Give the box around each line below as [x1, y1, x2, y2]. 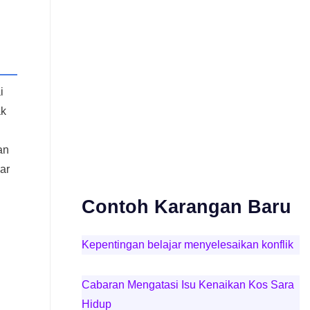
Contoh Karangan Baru [81, 196, 291, 217]
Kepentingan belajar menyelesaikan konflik [81, 239, 293, 250]
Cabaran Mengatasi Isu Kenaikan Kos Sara [81, 279, 294, 291]
